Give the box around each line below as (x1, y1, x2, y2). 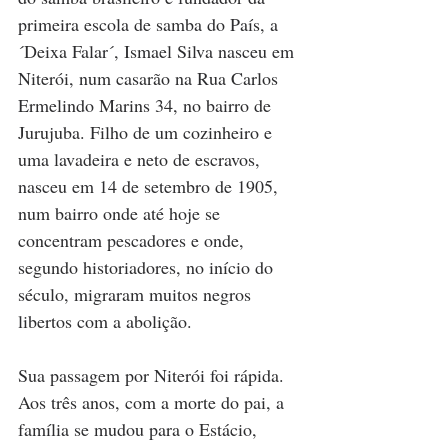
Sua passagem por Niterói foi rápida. (18, 363, 289, 388)
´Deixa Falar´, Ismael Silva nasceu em (18, 39, 299, 64)
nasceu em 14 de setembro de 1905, (18, 174, 283, 199)
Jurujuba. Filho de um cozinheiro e (18, 120, 277, 145)
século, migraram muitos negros (18, 282, 256, 307)
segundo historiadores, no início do (18, 255, 278, 280)
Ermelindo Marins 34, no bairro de (18, 93, 276, 118)
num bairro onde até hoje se (18, 201, 225, 226)
